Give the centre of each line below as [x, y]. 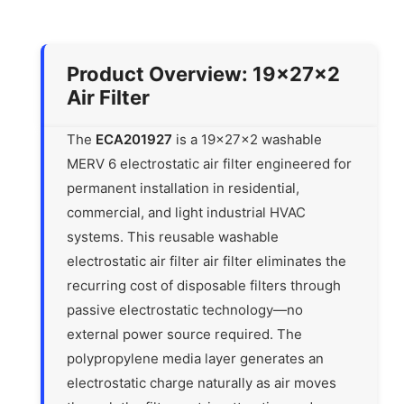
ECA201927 [134, 140]
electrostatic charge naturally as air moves [202, 383]
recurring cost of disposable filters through [204, 286]
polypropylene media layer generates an [196, 359]
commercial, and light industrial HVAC [187, 213]
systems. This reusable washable [173, 237]
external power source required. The [185, 335]
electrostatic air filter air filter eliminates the [207, 262]
